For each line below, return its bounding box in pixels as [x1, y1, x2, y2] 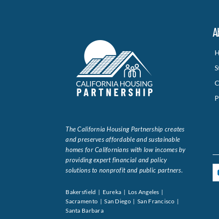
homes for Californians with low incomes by [66, 146, 186, 153]
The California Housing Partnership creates [66, 125, 185, 133]
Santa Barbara [66, 207, 104, 214]
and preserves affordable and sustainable [66, 135, 180, 143]
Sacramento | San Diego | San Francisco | [66, 197, 180, 205]
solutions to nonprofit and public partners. [66, 166, 183, 174]
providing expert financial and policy [66, 156, 167, 164]
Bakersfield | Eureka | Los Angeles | [66, 188, 165, 196]
